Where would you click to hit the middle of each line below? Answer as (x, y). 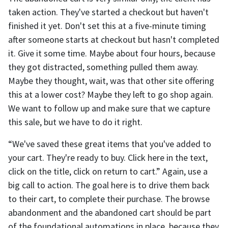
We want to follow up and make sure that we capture (109, 108)
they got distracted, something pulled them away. (103, 67)
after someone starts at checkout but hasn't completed (114, 39)
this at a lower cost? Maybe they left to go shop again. (111, 94)
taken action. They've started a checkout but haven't (108, 12)
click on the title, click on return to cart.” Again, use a (108, 171)
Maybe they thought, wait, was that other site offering (111, 80)
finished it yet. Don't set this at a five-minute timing (107, 25)
